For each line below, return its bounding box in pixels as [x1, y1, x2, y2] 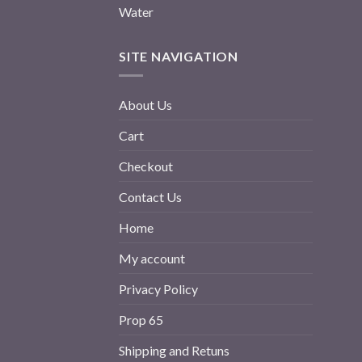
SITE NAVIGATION [119, 48, 238, 64]
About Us [119, 97, 172, 113]
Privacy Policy [119, 281, 198, 297]
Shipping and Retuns [119, 343, 229, 359]
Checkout [119, 158, 173, 175]
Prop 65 [119, 312, 163, 328]
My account [119, 250, 185, 267]
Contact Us [119, 189, 182, 205]
